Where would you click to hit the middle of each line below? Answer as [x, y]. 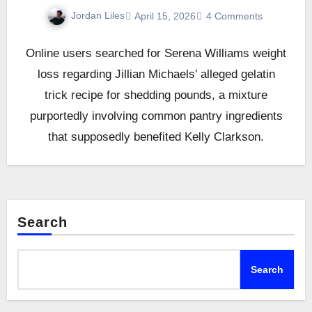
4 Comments [234, 16]
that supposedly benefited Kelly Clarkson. [156, 137]
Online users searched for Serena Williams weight [156, 54]
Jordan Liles [97, 16]
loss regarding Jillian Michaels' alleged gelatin [156, 75]
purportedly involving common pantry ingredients [156, 116]
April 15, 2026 [165, 16]
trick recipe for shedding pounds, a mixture [156, 95]
